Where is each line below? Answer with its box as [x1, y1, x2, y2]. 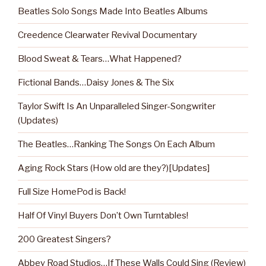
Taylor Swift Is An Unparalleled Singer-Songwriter [18, 101, 216, 112]
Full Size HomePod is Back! [18, 186, 126, 198]
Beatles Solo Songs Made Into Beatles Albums [18, 6, 208, 17]
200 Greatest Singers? [18, 234, 111, 245]
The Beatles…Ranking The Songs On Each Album [18, 139, 215, 150]
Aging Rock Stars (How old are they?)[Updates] [18, 163, 210, 174]
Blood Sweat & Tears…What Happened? [18, 53, 182, 65]
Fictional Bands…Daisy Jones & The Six [18, 77, 174, 88]
